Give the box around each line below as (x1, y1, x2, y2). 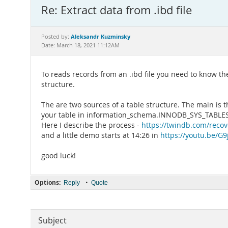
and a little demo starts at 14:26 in (41, 131, 160, 140)
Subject (38, 215, 67, 226)
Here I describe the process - (41, 121, 141, 130)
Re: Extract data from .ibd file (41, 3, 192, 17)
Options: (35, 178, 61, 187)
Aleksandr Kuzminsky (71, 33, 130, 40)
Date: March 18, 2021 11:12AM (41, 42, 120, 49)
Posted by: (41, 33, 71, 40)
